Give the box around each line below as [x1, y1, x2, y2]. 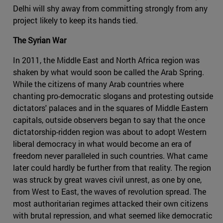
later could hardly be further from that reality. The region [13, 162, 211, 173]
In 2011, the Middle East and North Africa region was [13, 55, 200, 66]
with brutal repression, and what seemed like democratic [13, 210, 213, 221]
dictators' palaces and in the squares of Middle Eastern [13, 103, 208, 113]
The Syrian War [13, 35, 66, 46]
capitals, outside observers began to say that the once [13, 114, 205, 125]
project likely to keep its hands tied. [13, 15, 138, 26]
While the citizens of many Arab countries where [13, 79, 184, 90]
